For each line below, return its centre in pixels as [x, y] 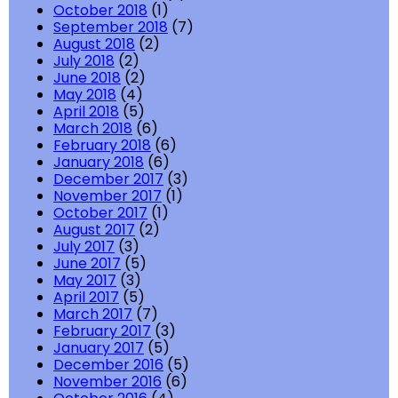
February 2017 [102, 331]
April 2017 [86, 298]
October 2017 [100, 213]
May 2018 [85, 95]
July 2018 [84, 61]
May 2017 [85, 281]
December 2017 [108, 179]
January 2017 [99, 348]
